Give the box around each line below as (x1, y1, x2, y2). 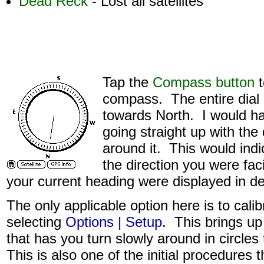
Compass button (153, 74, 255, 90)
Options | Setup (65, 214, 162, 230)
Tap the (103, 74, 153, 90)
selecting (6, 214, 65, 230)
